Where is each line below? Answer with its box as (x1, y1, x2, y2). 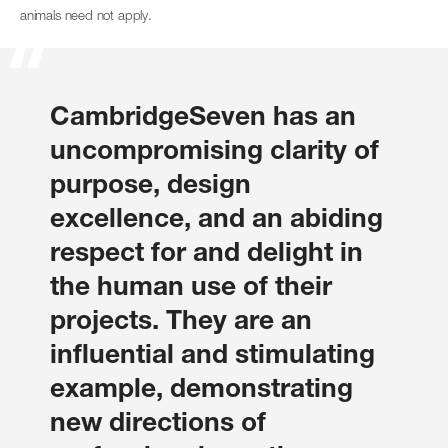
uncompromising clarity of (50, 133, 379, 166)
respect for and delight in (50, 235, 363, 268)
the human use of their (50, 269, 332, 302)
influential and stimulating (50, 337, 375, 370)
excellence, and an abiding (50, 201, 383, 234)
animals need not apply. (20, 7, 152, 24)
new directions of (50, 405, 266, 438)
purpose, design (50, 167, 251, 200)
